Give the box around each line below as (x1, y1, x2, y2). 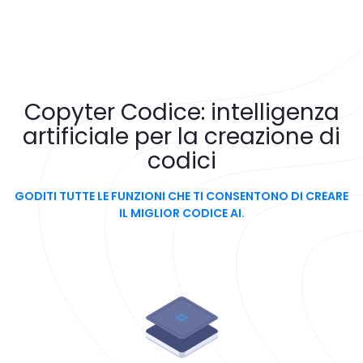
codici (147, 144, 216, 177)
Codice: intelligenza (114, 96, 340, 128)
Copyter (23, 96, 115, 128)
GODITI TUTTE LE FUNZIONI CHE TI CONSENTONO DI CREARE (15, 188, 348, 205)
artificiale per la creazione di (23, 120, 340, 152)
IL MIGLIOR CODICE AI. (118, 205, 245, 222)
